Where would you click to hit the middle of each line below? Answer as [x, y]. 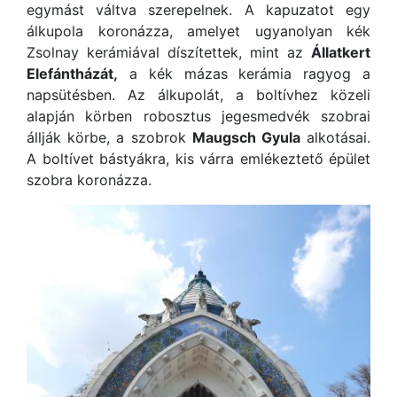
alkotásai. [335, 137]
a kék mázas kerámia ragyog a [244, 74]
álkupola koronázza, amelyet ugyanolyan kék [198, 31]
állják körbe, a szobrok [109, 137]
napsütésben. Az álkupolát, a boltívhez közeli [198, 95]
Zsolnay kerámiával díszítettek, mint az [169, 52]
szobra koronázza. [89, 180]
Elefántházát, [72, 74]
